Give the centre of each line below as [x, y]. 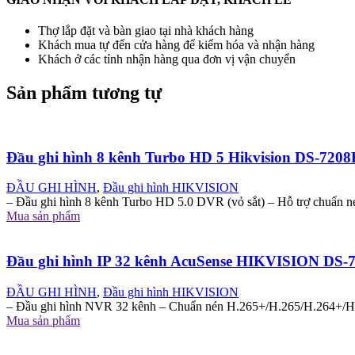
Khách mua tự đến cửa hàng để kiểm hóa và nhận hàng [176, 45]
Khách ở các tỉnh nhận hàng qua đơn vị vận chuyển [167, 59]
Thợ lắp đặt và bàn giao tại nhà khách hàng [146, 31]
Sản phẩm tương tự [84, 92]
